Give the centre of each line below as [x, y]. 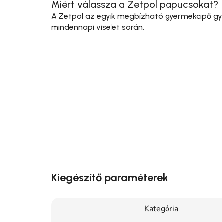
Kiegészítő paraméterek [110, 177]
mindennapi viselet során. [98, 27]
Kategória [161, 208]
